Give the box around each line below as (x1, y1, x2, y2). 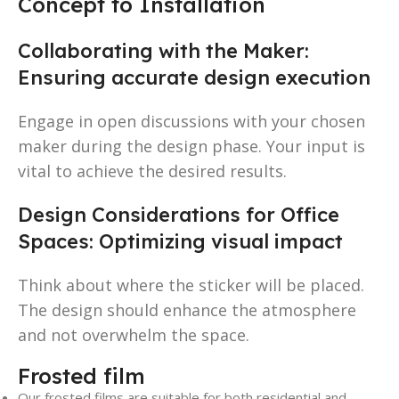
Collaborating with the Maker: (18, 37, 309, 63)
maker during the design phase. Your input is (18, 134, 365, 157)
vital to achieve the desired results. (18, 159, 287, 182)
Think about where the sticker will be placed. (18, 273, 364, 296)
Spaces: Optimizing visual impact (18, 228, 343, 254)
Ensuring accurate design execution (18, 64, 370, 90)
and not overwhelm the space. (18, 323, 249, 346)
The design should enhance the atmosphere (18, 298, 356, 321)
